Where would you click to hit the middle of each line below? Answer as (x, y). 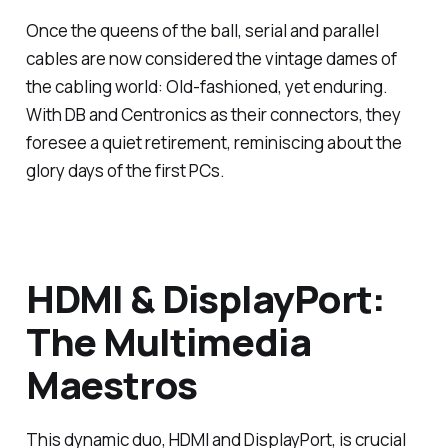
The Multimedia (168, 341)
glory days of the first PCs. (125, 171)
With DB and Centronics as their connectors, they (213, 115)
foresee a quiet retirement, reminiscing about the (213, 143)
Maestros (111, 384)
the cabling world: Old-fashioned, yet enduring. (206, 87)
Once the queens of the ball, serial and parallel (202, 31)
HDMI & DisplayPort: (205, 298)
